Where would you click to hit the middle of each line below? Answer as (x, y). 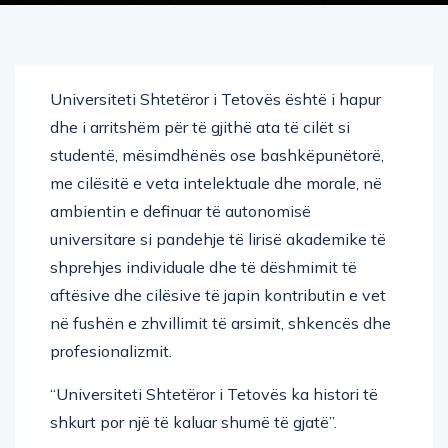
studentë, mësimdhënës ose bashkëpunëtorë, (217, 154)
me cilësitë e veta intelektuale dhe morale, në (216, 182)
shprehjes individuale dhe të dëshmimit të (203, 266)
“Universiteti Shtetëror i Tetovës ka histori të (214, 393)
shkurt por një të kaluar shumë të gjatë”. (193, 421)
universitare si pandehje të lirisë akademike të (218, 238)
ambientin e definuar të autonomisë (180, 210)
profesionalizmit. (111, 350)
